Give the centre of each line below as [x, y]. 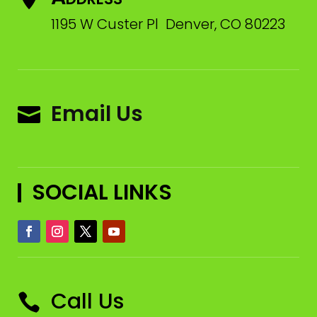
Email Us [97, 114]
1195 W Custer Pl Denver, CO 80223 [168, 24]
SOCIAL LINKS [102, 193]
